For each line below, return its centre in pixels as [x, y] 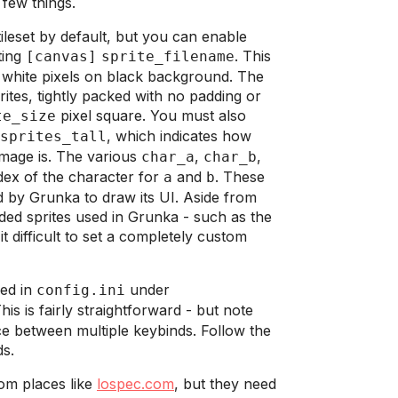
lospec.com [135, 384]
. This [253, 56]
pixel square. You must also [151, 115]
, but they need [225, 384]
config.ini [81, 290]
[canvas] [61, 56]
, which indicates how [179, 136]
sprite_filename [168, 56]
